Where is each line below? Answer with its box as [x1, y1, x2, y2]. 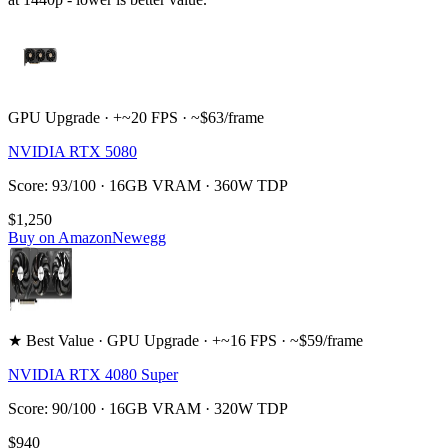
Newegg [112, 228, 166, 246]
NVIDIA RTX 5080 [8, 142, 137, 160]
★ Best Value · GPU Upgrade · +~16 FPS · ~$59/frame [8, 331, 363, 349]
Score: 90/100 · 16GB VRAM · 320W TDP [8, 399, 288, 417]
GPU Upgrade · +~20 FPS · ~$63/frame [8, 108, 264, 126]
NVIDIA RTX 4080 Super [8, 365, 178, 383]
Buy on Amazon [8, 228, 112, 246]
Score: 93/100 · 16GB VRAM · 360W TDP [8, 176, 288, 194]
